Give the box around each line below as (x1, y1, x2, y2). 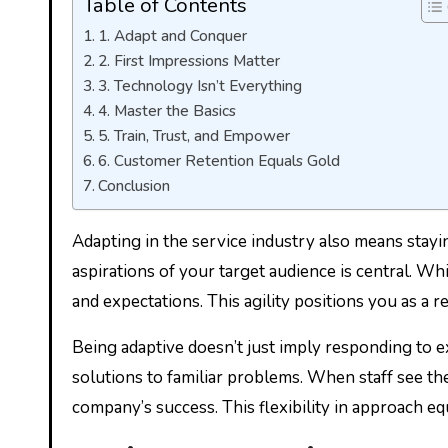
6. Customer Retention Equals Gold (98, 150, 341, 171)
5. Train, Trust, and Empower (98, 125, 291, 146)
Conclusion (98, 175, 171, 196)
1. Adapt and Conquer (98, 25, 248, 46)
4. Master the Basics (98, 100, 237, 121)
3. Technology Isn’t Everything (98, 75, 303, 96)
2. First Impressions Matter (98, 50, 281, 71)
